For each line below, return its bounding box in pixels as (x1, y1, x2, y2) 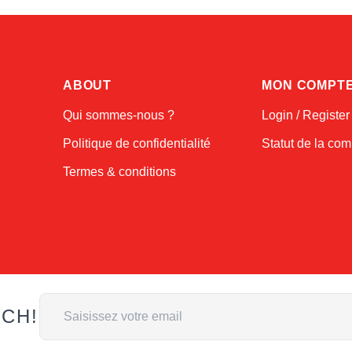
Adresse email (38, 295, 119, 309)
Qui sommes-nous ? (63, 108, 174, 123)
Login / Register (262, 108, 350, 123)
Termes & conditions (63, 165, 176, 179)
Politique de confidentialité (63, 137, 211, 151)
